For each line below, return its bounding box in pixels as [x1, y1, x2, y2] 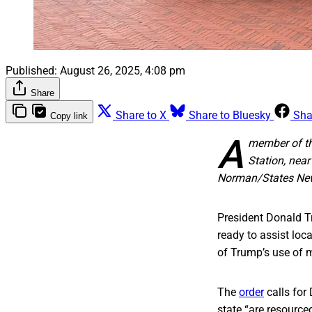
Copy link [50, 110, 88, 121]
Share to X [116, 108, 166, 122]
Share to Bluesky [189, 108, 271, 122]
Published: [6, 63, 57, 77]
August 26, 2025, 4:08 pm [60, 63, 185, 77]
